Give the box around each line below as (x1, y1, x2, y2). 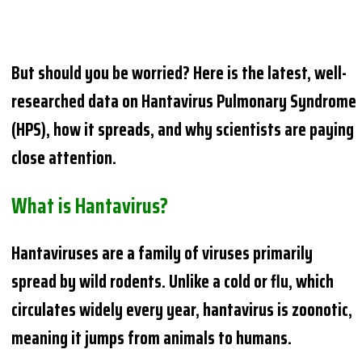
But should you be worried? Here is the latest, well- (11, 58, 347, 87)
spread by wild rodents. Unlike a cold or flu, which (11, 267, 335, 296)
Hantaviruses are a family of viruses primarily (11, 238, 314, 267)
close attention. (11, 143, 117, 172)
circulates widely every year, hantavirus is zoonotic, (11, 295, 353, 324)
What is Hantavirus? (11, 188, 169, 222)
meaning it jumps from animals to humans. (11, 323, 293, 352)
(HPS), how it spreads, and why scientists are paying (11, 115, 355, 144)
